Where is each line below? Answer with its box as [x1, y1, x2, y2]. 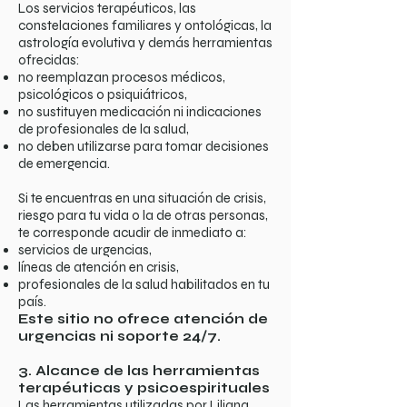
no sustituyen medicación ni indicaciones [18, 104, 262, 120]
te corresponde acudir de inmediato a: [18, 224, 246, 241]
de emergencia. [18, 155, 110, 172]
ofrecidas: [18, 52, 79, 68]
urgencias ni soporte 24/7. [18, 328, 221, 344]
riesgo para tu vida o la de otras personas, [18, 207, 268, 223]
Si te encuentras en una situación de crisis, [18, 190, 266, 206]
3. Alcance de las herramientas [18, 362, 260, 379]
